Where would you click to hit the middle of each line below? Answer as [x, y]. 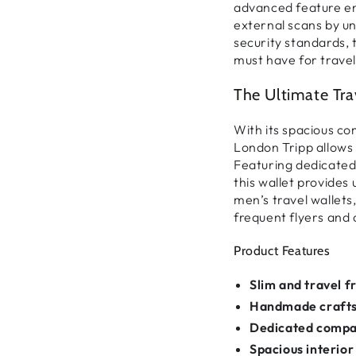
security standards [290, 43]
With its [258, 130]
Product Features [282, 250]
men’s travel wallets [293, 200]
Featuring [265, 165]
